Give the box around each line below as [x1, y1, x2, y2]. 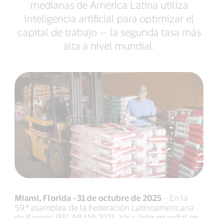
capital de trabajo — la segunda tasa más [17, 26, 201, 38]
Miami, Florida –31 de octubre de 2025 [15, 193, 163, 203]
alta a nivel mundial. [63, 39, 155, 52]
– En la [163, 193, 188, 203]
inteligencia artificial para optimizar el [24, 12, 194, 24]
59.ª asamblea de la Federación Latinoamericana [15, 202, 194, 213]
